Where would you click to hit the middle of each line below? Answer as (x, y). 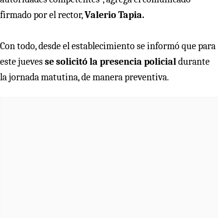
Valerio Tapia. (115, 15)
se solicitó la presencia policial (111, 61)
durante (194, 61)
